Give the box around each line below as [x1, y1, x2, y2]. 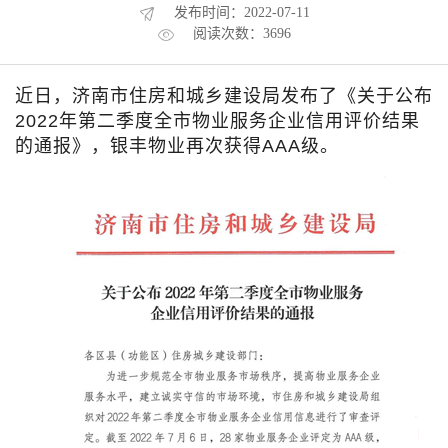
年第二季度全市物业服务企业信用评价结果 [59, 111, 420, 131]
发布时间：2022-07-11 [169, 5, 310, 20]
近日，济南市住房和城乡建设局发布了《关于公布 [15, 86, 433, 106]
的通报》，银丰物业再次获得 [15, 136, 262, 156]
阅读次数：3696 [188, 26, 291, 41]
